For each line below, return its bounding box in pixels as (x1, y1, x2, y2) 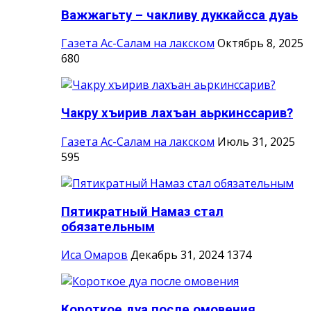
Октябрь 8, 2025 (217, 35, 303, 51)
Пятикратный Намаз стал (61, 203, 224, 219)
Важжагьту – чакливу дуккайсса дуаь (61, 7, 298, 23)
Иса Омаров (61, 247, 128, 263)
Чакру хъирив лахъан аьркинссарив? (61, 106, 293, 121)
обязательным (61, 219, 155, 235)
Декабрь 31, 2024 (131, 247, 224, 263)
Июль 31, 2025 (217, 133, 295, 149)
